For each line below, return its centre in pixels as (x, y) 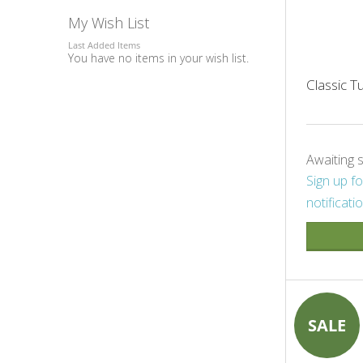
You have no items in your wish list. (158, 58)
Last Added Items (104, 45)
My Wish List (109, 23)
